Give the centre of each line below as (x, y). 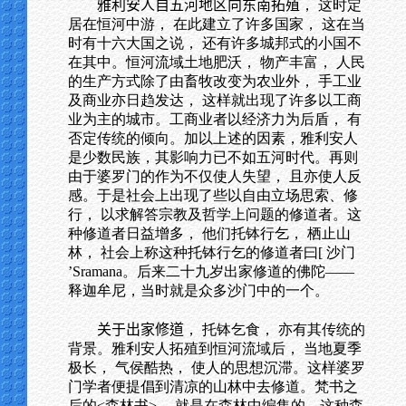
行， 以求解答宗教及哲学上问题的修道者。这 (215, 214)
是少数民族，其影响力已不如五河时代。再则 (213, 157)
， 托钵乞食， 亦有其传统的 (275, 329)
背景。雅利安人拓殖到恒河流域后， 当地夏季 (215, 348)
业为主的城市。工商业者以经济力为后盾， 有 (215, 119)
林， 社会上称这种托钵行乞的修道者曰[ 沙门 (212, 252)
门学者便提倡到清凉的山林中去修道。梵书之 (213, 387)
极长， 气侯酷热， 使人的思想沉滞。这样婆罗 (217, 367)
